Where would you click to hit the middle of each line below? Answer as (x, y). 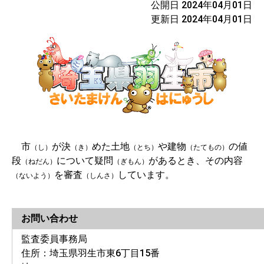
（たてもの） (207, 147)
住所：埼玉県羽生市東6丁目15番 (90, 253)
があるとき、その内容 (196, 161)
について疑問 (85, 161)
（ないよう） (33, 176)
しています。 (146, 175)
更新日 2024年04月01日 (202, 19)
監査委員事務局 (54, 239)
